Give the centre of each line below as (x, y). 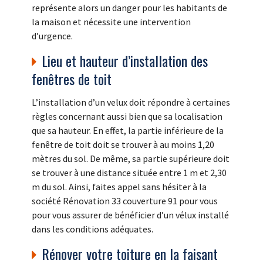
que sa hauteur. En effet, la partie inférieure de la (128, 131)
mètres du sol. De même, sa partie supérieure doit (131, 159)
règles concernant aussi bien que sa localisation (127, 117)
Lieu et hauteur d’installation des (125, 61)
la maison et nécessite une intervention (111, 22)
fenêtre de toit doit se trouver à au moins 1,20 (123, 145)
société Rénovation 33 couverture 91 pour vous (125, 201)
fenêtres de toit (72, 79)
